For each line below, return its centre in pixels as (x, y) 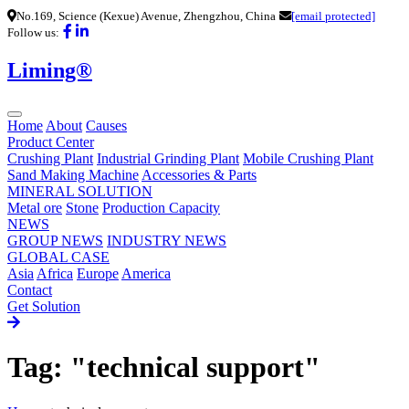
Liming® (50, 70)
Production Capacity (161, 207)
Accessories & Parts (199, 174)
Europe (98, 273)
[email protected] (333, 16)
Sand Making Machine (73, 174)
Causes (106, 125)
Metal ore (35, 207)
